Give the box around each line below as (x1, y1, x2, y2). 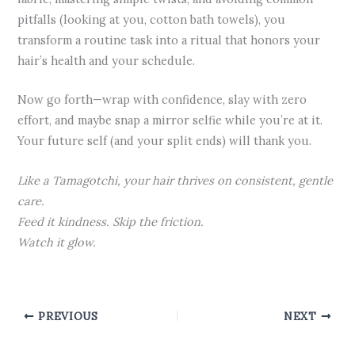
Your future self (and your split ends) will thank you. (17, 133, 312, 149)
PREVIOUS (34, 308, 98, 323)
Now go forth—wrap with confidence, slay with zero (17, 92, 307, 108)
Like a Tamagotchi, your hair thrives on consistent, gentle (17, 172, 334, 188)
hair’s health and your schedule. (17, 53, 196, 69)
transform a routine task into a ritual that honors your (17, 32, 321, 48)
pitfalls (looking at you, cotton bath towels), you (17, 12, 286, 28)
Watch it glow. (17, 234, 97, 250)
